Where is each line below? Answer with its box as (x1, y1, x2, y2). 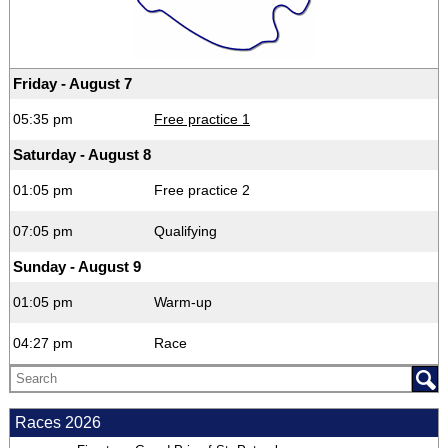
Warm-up (153, 293, 212, 310)
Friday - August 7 (12, 74, 132, 92)
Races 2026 (14, 413, 101, 431)
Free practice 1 (153, 110, 250, 127)
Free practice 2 (153, 181, 250, 198)
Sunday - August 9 (12, 257, 141, 275)
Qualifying (153, 222, 217, 239)
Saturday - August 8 (12, 145, 151, 163)
